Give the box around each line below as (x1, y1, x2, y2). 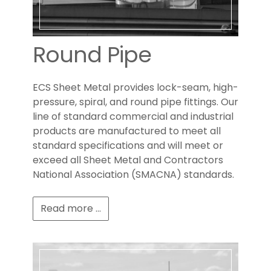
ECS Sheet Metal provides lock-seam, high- (33, 80, 238, 95)
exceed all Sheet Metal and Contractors (33, 153, 223, 168)
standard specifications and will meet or (33, 139, 223, 153)
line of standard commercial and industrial (33, 109, 233, 124)
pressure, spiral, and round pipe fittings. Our (33, 95, 238, 109)
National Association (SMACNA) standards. (33, 168, 234, 182)
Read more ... (41, 201, 101, 216)
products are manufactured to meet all (33, 124, 221, 139)
